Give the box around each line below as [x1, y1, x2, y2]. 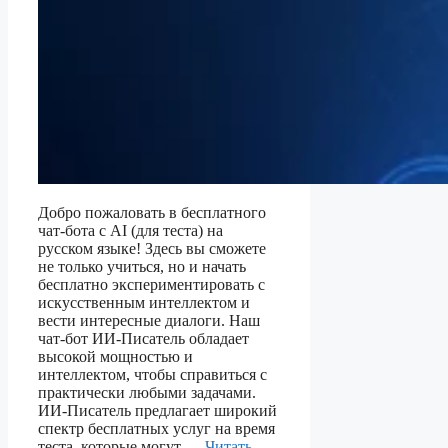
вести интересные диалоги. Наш [38, 312, 260, 330]
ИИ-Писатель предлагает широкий [38, 402, 277, 420]
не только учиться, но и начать [38, 258, 246, 276]
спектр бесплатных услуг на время [38, 420, 275, 438]
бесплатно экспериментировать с [38, 276, 265, 294]
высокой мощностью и [38, 348, 193, 366]
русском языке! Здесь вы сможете [38, 240, 266, 258]
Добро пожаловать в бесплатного [38, 204, 266, 222]
